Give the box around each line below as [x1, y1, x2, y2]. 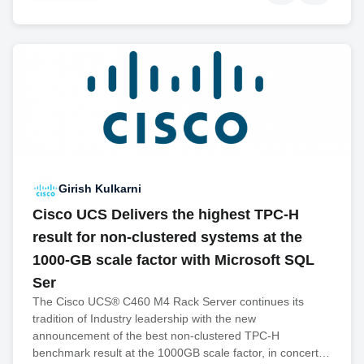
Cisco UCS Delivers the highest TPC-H [32, 206, 299, 223]
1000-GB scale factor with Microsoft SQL [32, 251, 314, 268]
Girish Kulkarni [58, 182, 141, 196]
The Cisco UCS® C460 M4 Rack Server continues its [32, 294, 304, 308]
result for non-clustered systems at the [32, 228, 302, 245]
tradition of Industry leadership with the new [32, 311, 256, 325]
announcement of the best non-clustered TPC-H [32, 328, 279, 342]
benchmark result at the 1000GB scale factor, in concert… [32, 345, 330, 359]
